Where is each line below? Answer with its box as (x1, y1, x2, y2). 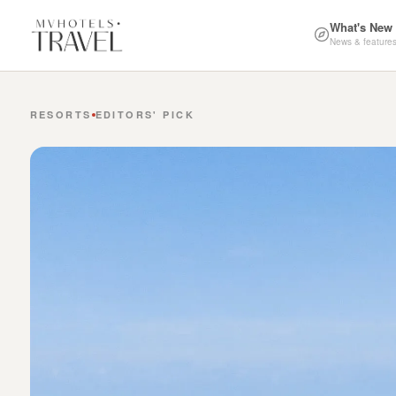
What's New (329, 19, 392, 35)
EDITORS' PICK (95, 108, 195, 121)
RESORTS (29, 108, 92, 121)
